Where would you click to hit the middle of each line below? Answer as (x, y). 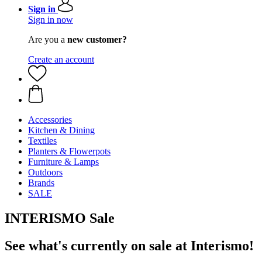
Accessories (50, 120)
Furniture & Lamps (63, 162)
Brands (41, 183)
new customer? (97, 39)
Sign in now (51, 20)
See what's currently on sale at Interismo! (129, 245)
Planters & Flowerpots (69, 151)
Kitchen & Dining (61, 130)
